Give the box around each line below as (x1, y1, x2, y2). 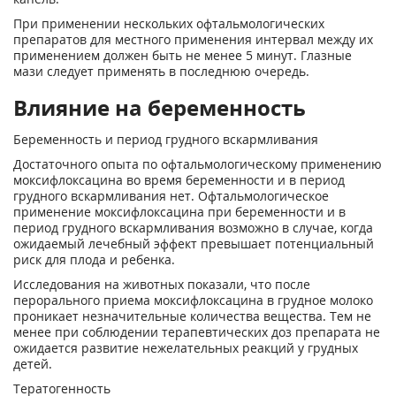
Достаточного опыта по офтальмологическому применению (13, 156, 382, 172)
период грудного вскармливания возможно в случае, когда (13, 219, 373, 236)
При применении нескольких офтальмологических (13, 15, 324, 32)
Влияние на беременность (13, 93, 306, 122)
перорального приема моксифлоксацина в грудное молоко (13, 292, 373, 308)
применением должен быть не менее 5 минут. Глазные (13, 47, 352, 64)
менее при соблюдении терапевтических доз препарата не (13, 324, 380, 340)
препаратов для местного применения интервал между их (13, 31, 373, 48)
